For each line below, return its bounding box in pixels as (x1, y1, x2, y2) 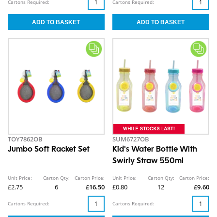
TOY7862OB (8, 135, 43, 144)
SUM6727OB (112, 135, 149, 144)
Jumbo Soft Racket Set (8, 146, 90, 154)
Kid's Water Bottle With (112, 146, 197, 154)
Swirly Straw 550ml (112, 157, 184, 166)
